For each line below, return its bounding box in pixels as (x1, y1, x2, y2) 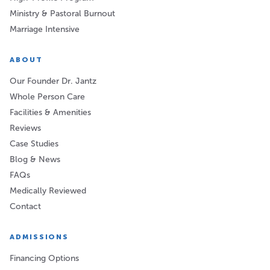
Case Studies (10, 139, 58, 149)
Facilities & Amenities (10, 107, 91, 118)
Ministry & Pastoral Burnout (10, 8, 115, 19)
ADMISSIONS (10, 233, 69, 242)
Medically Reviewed (10, 186, 86, 196)
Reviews (10, 123, 41, 134)
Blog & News (10, 154, 60, 165)
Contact (10, 201, 41, 212)
